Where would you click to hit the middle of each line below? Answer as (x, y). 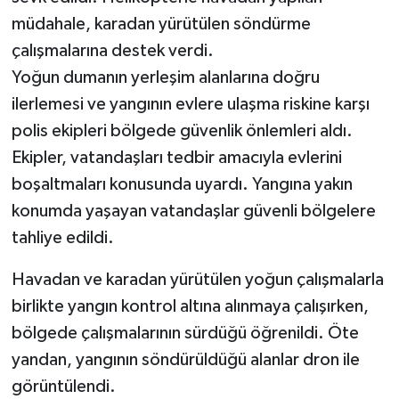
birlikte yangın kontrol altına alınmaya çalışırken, (190, 307)
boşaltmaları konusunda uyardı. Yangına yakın (182, 185)
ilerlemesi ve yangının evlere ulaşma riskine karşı (190, 105)
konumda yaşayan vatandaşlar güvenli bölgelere (193, 212)
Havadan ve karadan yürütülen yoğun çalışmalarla (197, 280)
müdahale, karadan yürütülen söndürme (161, 24)
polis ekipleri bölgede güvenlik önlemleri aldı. (182, 131)
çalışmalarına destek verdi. (112, 51)
